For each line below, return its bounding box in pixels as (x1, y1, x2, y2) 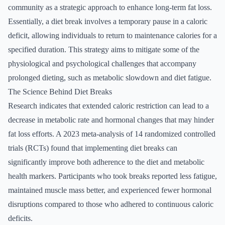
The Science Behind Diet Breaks (8, 87, 112, 96)
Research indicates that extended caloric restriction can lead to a (8, 101, 209, 110)
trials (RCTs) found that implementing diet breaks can (8, 144, 177, 152)
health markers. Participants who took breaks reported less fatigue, (8, 172, 217, 180)
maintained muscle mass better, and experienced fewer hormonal (8, 186, 211, 194)
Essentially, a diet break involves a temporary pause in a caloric (8, 17, 207, 26)
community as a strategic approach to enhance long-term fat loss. (8, 3, 212, 12)
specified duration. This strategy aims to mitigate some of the (8, 45, 199, 54)
